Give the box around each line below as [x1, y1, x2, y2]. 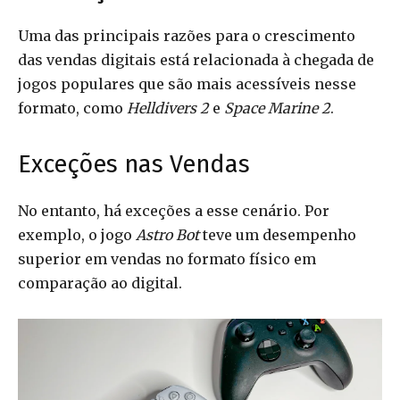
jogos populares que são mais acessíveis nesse [18, 75, 356, 94]
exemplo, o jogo [18, 226, 136, 245]
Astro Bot [136, 226, 199, 245]
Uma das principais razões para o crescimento [18, 27, 355, 46]
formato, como [18, 99, 127, 118]
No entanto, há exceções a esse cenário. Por [18, 202, 329, 221]
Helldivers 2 [127, 99, 209, 118]
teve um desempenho [199, 226, 356, 245]
